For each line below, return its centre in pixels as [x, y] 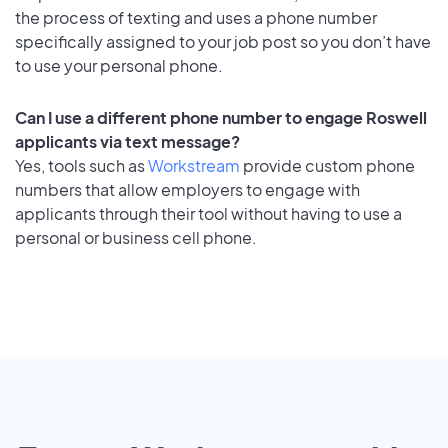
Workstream [194, 166]
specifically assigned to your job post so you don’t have [223, 41]
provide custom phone [327, 166]
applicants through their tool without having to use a [208, 214]
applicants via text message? [127, 142]
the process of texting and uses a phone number [196, 17]
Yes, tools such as [81, 166]
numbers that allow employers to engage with [187, 190]
